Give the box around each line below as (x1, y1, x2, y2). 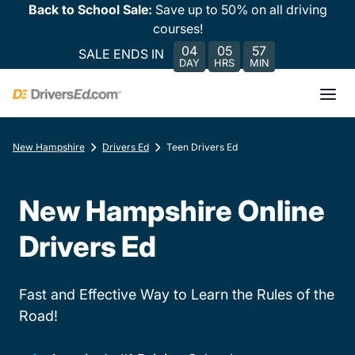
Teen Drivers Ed (166, 141, 238, 153)
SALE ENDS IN (78, 45, 164, 62)
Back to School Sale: (28, 2, 155, 17)
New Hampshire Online (19, 193, 325, 228)
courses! (152, 21, 203, 36)
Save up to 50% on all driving (155, 2, 327, 17)
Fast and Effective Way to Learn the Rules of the (19, 286, 334, 303)
